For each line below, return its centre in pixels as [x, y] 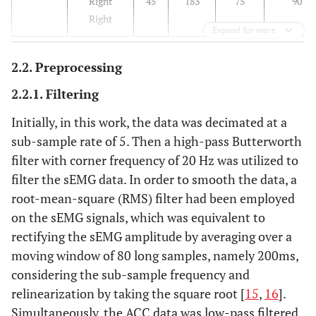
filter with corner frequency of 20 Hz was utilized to [155, 160]
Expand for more [244, 30]
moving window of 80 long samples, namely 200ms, [155, 255]
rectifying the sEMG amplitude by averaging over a [152, 236]
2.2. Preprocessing [67, 67]
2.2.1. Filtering [55, 94]
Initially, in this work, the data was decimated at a [149, 122]
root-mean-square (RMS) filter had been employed [153, 198]
